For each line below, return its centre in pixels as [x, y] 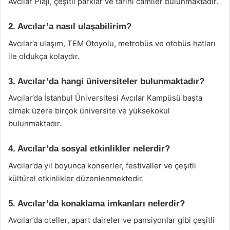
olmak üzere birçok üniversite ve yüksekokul [89, 111]
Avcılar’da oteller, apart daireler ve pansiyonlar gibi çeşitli [111, 220]
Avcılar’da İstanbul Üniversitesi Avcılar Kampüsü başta [105, 98]
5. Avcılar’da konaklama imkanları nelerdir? [97, 203]
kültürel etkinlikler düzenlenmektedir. [76, 178]
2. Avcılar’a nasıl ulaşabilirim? [70, 26]
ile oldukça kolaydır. [44, 56]
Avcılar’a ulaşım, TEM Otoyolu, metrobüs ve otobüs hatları [112, 43]
